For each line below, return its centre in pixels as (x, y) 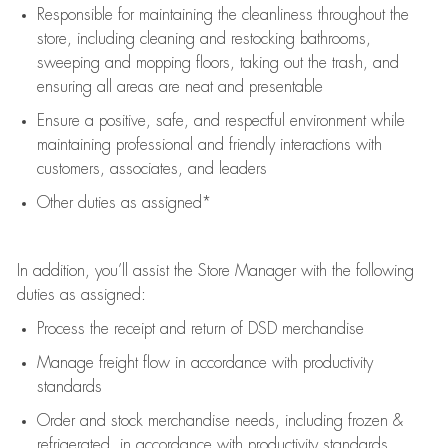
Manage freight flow (103, 363)
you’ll (111, 271)
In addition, (55, 271)
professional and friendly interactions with (246, 145)
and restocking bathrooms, (282, 39)
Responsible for (87, 15)
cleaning (167, 39)
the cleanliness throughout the (310, 15)
